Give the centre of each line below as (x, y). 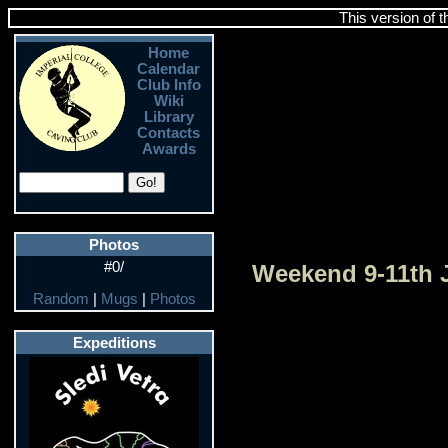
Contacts (168, 133)
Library (168, 117)
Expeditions (114, 343)
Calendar (168, 69)
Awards (168, 149)
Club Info (168, 85)
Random (60, 299)
